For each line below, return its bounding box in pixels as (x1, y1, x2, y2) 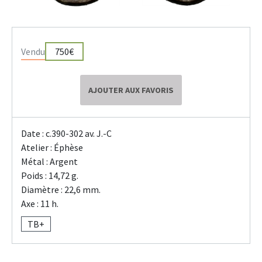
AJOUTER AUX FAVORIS (88, 85, 174, 96)
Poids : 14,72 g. (21, 170, 78, 182)
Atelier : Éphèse (21, 142, 83, 154)
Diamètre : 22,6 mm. (21, 184, 101, 196)
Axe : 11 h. (21, 198, 58, 210)
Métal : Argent (21, 156, 78, 168)
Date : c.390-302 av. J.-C (21, 127, 112, 140)
